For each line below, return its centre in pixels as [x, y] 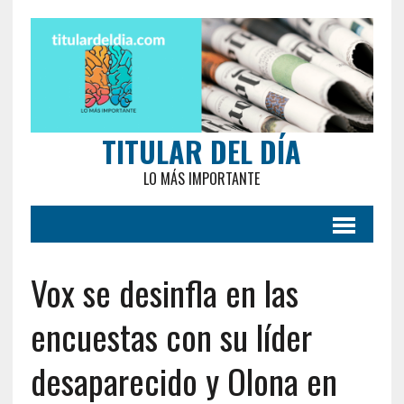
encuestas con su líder [171, 336]
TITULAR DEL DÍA [202, 151]
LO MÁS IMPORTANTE [202, 178]
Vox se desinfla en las [164, 292]
